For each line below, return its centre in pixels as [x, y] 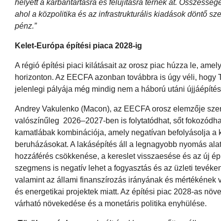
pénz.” [26, 26]
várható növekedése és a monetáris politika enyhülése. [111, 203]
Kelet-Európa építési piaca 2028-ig [78, 45]
